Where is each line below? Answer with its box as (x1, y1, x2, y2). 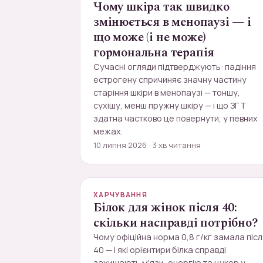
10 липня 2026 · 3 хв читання (93, 140, 201, 150)
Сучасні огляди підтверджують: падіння (93, 61, 256, 72)
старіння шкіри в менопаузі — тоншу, (93, 87, 240, 98)
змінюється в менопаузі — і (93, 13, 251, 32)
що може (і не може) (93, 28, 207, 47)
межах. (93, 126, 123, 137)
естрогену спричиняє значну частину (93, 74, 247, 85)
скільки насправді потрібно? (93, 214, 258, 232)
